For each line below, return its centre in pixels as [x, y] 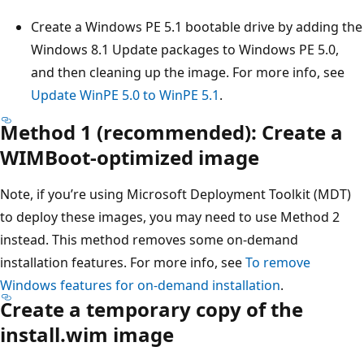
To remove [278, 262]
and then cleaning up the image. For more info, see [188, 72]
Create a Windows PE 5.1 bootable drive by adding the [197, 26]
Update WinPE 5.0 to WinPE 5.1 [125, 95]
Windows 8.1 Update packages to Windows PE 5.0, [185, 49]
